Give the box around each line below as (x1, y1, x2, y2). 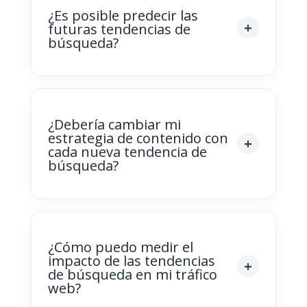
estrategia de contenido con (47, 128, 228, 147)
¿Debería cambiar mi (47, 114, 181, 134)
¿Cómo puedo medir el (47, 237, 193, 256)
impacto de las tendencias (47, 251, 215, 270)
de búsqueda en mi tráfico (47, 265, 217, 284)
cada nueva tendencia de (47, 142, 207, 161)
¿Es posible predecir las (47, 5, 198, 25)
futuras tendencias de (47, 19, 191, 38)
